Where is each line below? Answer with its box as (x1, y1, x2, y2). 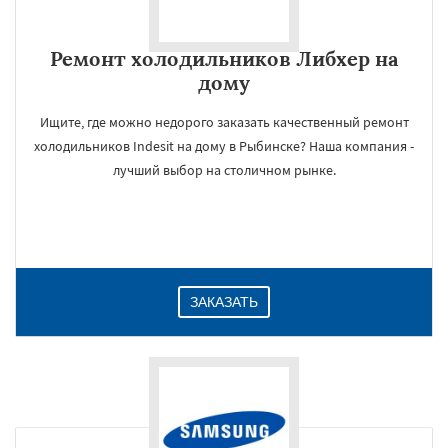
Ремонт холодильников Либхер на (50, 46, 398, 71)
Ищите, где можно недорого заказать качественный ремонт (39, 113, 409, 131)
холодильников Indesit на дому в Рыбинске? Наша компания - (34, 137, 414, 155)
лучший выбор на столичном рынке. (112, 161, 336, 179)
